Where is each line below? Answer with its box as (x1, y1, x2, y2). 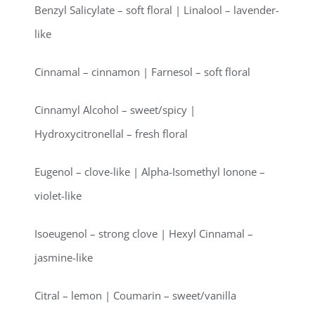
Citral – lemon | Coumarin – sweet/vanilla (34, 288, 237, 303)
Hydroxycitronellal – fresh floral (34, 127, 188, 141)
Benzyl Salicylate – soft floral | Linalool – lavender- (34, 3, 280, 18)
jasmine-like (34, 250, 94, 265)
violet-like (34, 188, 82, 203)
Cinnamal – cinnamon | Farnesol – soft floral (34, 65, 251, 79)
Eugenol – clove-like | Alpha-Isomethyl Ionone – (34, 165, 266, 179)
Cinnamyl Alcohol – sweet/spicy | (34, 103, 196, 117)
